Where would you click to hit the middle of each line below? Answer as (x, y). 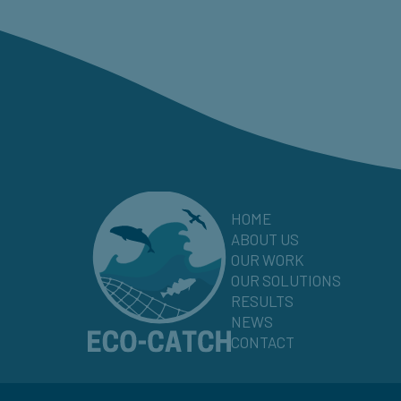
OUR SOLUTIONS (286, 280)
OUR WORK (268, 259)
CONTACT (263, 341)
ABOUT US (265, 239)
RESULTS (262, 300)
